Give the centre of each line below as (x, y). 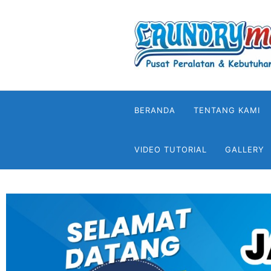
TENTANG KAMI (227, 110)
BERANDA (155, 110)
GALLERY (245, 149)
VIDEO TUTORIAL (171, 149)
